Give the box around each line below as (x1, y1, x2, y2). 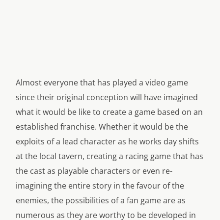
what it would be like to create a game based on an (16, 107, 203, 117)
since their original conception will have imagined (16, 92, 198, 103)
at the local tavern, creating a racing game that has (16, 151, 203, 162)
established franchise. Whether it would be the (16, 121, 188, 132)
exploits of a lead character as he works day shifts (16, 136, 199, 147)
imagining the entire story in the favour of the (16, 180, 184, 191)
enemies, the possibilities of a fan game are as (16, 195, 186, 206)
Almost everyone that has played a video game (16, 77, 188, 88)
